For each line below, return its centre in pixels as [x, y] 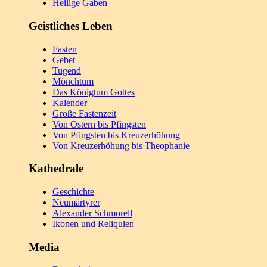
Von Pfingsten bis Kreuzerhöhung [116, 135]
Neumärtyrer [76, 202]
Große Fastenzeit [84, 113]
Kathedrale [56, 169]
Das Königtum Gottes [94, 92]
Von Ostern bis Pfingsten [99, 124]
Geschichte [73, 192]
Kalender [70, 103]
